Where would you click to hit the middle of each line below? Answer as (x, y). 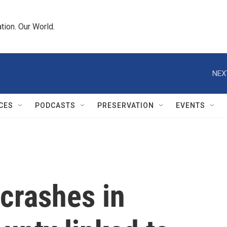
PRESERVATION (126, 105)
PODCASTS (55, 105)
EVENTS (191, 105)
